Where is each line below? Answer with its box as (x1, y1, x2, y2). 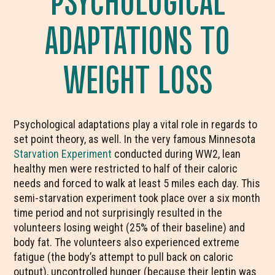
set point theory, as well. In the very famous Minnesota (14, 133, 256, 145)
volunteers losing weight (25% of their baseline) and (14, 221, 246, 234)
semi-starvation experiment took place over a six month (14, 192, 261, 204)
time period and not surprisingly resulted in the (14, 206, 223, 219)
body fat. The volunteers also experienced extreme (14, 236, 240, 249)
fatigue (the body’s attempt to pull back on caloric (14, 250, 234, 263)
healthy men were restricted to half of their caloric (14, 162, 238, 175)
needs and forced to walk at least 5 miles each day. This (14, 177, 261, 190)
